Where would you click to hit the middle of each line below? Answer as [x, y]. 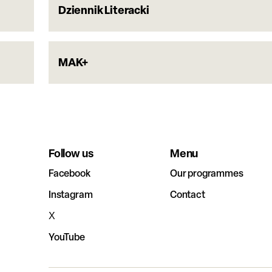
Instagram [70, 194]
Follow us [71, 153]
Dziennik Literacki [104, 10]
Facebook [69, 173]
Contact [187, 194]
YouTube [66, 237]
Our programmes [206, 173]
